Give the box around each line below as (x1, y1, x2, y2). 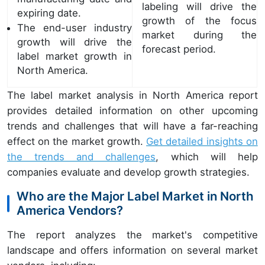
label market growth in (17, 50, 132, 63)
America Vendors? (17, 203, 123, 218)
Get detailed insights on (146, 135, 258, 147)
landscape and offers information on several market (7, 244, 258, 256)
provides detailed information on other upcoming (7, 105, 258, 117)
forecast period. (142, 43, 216, 56)
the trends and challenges (7, 151, 156, 163)
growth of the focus (142, 15, 257, 27)
